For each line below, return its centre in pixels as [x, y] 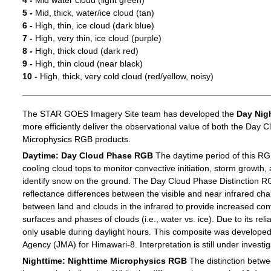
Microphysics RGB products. [76, 139]
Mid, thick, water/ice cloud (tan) [93, 13]
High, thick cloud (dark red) [85, 51]
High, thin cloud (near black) [87, 64]
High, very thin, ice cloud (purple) [97, 38]
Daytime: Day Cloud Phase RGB [87, 156]
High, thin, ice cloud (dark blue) [93, 26]
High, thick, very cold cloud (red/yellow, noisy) [125, 77]
